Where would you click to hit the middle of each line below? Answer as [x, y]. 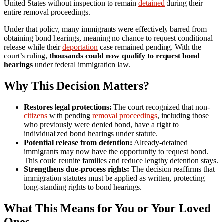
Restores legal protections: [68, 107]
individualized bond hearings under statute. [91, 134]
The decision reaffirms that [172, 169]
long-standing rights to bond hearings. [83, 187]
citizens [35, 116]
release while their [33, 47]
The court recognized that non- [161, 107]
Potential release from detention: [78, 143]
